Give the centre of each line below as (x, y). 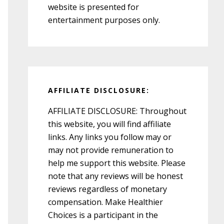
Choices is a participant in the (103, 215)
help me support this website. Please (117, 163)
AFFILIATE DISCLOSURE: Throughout (117, 111)
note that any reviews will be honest (115, 176)
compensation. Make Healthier (105, 202)
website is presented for (93, 7)
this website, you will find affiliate (109, 124)
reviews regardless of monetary (107, 189)
